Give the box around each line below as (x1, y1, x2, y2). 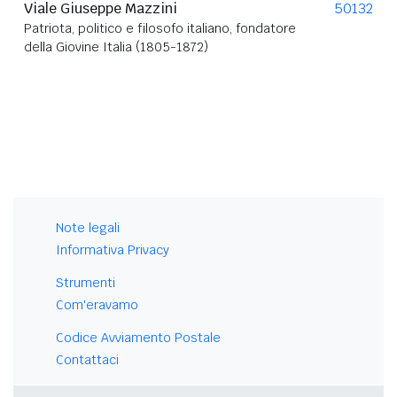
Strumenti (56, 274, 115, 291)
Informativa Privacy (56, 241, 169, 258)
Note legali (56, 219, 120, 236)
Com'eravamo (56, 296, 138, 313)
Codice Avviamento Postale (56, 329, 221, 346)
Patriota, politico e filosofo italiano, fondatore (24, 19, 296, 36)
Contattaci (56, 351, 119, 368)
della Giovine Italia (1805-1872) (24, 38, 208, 55)
